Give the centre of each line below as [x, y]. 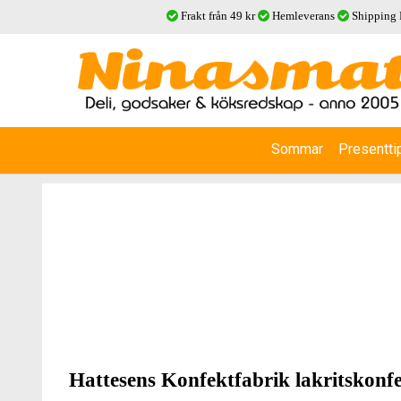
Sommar [297, 149]
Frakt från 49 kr [218, 16]
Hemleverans [303, 16]
